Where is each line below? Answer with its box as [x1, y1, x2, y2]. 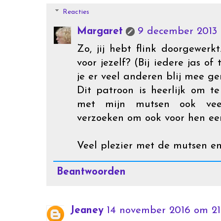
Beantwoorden [57, 167, 126, 178]
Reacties [63, 8, 90, 16]
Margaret [77, 26, 123, 37]
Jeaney [70, 205, 104, 216]
